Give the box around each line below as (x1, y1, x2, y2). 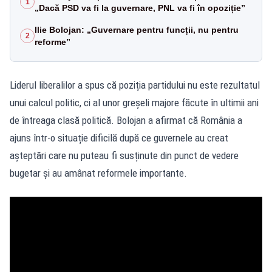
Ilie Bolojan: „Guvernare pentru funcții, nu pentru (35, 24, 239, 35)
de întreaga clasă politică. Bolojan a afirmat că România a (10, 114, 242, 126)
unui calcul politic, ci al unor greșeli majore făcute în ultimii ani (10, 96, 259, 109)
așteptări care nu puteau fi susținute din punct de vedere (10, 149, 239, 161)
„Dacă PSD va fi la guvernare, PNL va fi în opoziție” (35, 2, 245, 13)
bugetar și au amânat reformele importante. (10, 166, 187, 179)
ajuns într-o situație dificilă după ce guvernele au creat (10, 131, 228, 144)
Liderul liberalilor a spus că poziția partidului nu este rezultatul (10, 78, 260, 91)
